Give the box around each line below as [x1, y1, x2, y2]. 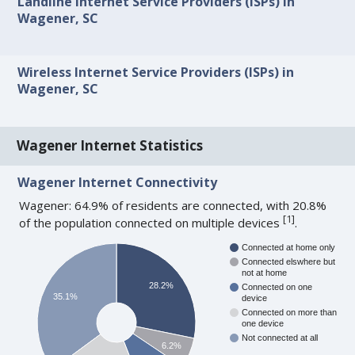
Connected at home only [242, 242, 336, 253]
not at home [242, 268, 288, 278]
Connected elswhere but [242, 257, 336, 267]
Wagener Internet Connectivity [17, 173, 218, 191]
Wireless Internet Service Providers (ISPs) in [17, 63, 295, 82]
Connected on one [242, 282, 313, 292]
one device [242, 319, 284, 329]
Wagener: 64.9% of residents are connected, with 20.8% [19, 197, 327, 213]
